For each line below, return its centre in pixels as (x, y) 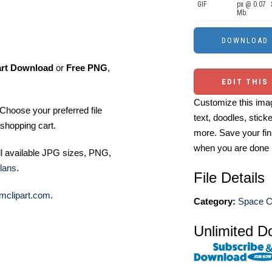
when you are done (231, 148)
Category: (215, 201)
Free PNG (87, 68)
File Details (229, 178)
